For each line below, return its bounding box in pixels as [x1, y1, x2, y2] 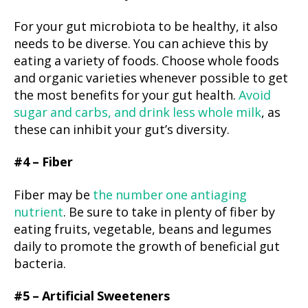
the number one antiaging [93, 187, 247, 203]
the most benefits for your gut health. [14, 87, 239, 104]
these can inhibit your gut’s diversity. [14, 122, 230, 138]
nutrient [14, 204, 63, 221]
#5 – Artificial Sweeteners [14, 289, 170, 305]
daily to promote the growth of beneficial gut [14, 239, 280, 255]
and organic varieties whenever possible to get [14, 70, 288, 87]
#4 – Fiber [14, 155, 73, 170]
